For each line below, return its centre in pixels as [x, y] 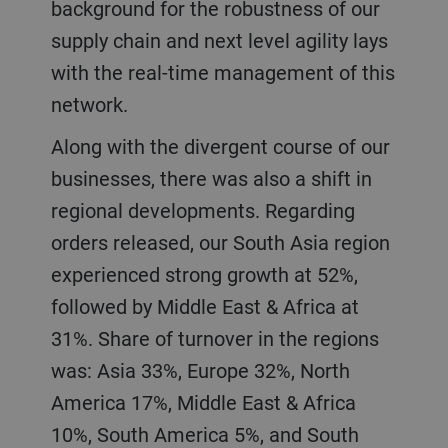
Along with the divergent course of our [57, 146]
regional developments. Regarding [202, 210]
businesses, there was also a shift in [211, 178]
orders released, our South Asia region [220, 242]
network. [94, 104]
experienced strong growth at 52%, [204, 274]
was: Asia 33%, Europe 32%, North [200, 370]
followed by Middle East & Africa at [204, 306]
